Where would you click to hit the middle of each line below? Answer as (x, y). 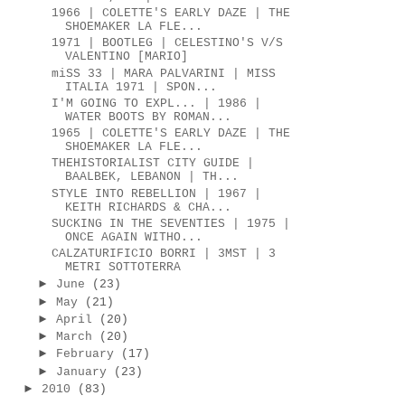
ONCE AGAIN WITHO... (134, 237)
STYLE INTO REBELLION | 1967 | (157, 193)
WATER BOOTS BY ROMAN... (149, 117)
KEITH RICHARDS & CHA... (149, 207)
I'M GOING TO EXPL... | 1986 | (157, 103)
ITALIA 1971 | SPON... (141, 87)
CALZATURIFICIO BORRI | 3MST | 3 (164, 254)
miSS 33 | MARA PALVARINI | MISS (164, 73)
